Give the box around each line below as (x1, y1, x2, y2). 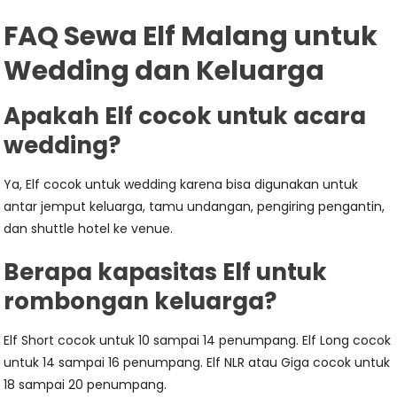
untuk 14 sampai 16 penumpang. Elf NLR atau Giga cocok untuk (4, 354, 391, 371)
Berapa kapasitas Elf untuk (4, 256, 328, 288)
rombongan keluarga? (4, 285, 277, 317)
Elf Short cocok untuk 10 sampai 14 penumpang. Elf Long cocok (4, 331, 392, 349)
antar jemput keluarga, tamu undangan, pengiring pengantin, (4, 198, 385, 215)
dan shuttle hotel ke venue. (4, 220, 174, 237)
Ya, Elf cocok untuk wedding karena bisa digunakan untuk (4, 175, 359, 193)
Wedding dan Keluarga (4, 52, 325, 90)
